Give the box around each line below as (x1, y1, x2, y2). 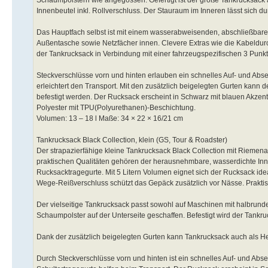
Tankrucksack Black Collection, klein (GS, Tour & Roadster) (36, 135, 227, 144)
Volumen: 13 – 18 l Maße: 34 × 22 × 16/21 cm (36, 114, 183, 123)
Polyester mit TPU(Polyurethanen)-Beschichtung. (36, 103, 196, 112)
